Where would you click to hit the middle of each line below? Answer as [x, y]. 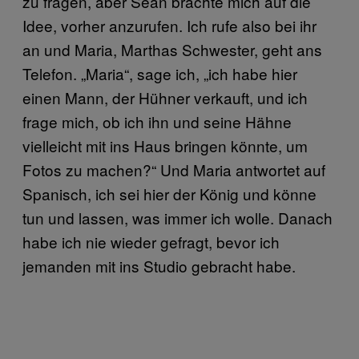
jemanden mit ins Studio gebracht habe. [159, 266]
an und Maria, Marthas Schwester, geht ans [172, 49]
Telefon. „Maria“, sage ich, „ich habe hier [160, 73]
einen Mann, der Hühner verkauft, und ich [165, 97]
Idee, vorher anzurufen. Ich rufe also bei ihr [169, 25]
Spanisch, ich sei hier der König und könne [169, 194]
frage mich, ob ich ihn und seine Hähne [157, 121]
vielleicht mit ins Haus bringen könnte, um [165, 145]
